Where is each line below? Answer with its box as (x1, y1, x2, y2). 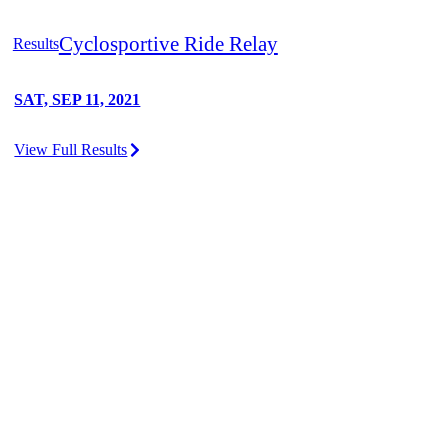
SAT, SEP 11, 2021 (14, 91, 141, 109)
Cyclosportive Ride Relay (58, 32, 278, 56)
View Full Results (14, 141, 128, 159)
